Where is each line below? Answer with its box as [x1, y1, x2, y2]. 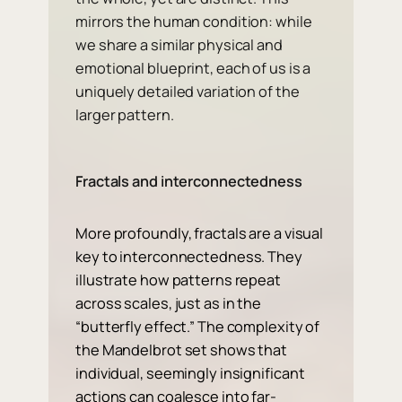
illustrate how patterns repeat [75, 270, 281, 291]
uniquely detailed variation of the [75, 81, 300, 101]
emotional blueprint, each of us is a [75, 57, 311, 78]
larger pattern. [75, 104, 174, 125]
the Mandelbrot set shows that [75, 340, 288, 361]
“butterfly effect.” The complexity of [75, 317, 320, 337]
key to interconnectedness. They [75, 247, 302, 267]
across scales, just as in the [75, 293, 262, 314]
